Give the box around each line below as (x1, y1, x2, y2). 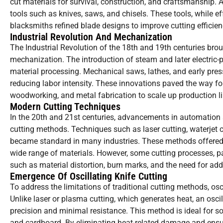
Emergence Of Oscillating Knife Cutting (10, 170, 167, 183)
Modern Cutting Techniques (10, 101, 120, 113)
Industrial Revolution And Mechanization (10, 31, 172, 43)
